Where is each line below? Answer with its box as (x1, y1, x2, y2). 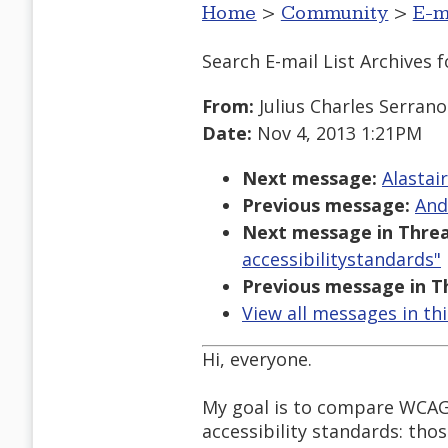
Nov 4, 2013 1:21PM (252, 121, 422, 146)
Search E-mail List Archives (202, 48, 432, 73)
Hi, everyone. (202, 347, 312, 372)
